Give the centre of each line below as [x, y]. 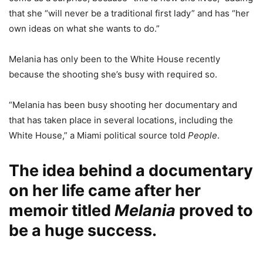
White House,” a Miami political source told [98, 136]
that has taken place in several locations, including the [121, 120]
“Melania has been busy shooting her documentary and [123, 105]
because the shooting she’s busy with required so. [113, 75]
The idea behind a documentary [131, 171]
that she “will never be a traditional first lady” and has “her [129, 14]
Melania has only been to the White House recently [114, 59]
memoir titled [62, 211]
